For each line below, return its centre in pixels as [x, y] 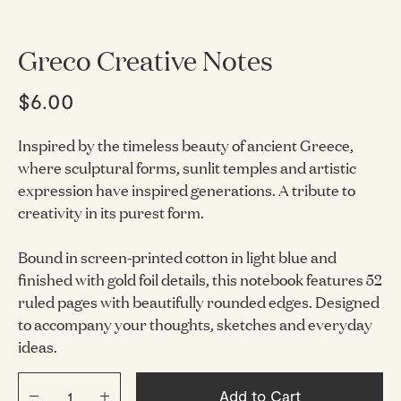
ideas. [37, 346]
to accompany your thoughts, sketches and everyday [195, 324]
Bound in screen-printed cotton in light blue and [177, 257]
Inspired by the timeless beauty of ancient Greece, [185, 145]
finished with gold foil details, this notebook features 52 [200, 279]
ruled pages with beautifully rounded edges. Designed [198, 302]
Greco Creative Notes [145, 59]
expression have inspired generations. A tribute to [186, 190]
